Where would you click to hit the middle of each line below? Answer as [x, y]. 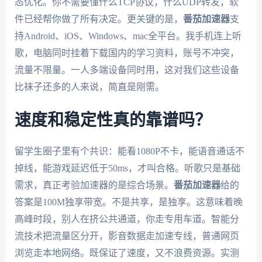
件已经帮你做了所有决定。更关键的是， [99, 19]
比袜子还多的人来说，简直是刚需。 [89, 87]
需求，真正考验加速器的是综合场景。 [94, 185]
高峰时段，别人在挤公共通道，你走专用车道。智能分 [127, 219]
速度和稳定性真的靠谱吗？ [113, 121]
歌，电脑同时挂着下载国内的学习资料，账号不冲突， [127, 53]
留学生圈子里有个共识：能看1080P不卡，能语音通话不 [129, 151]
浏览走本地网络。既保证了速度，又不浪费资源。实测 [127, 253]
